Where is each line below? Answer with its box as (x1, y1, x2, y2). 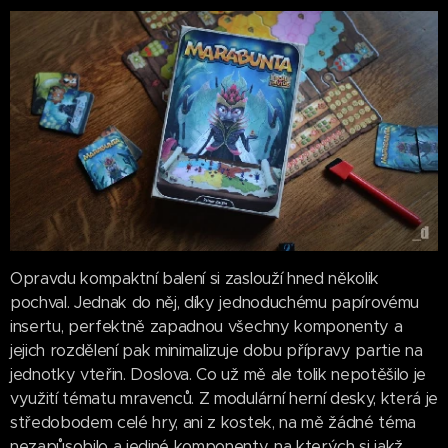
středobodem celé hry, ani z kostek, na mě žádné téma (10, 412, 416, 434)
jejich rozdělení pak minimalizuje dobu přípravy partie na (10, 340, 423, 362)
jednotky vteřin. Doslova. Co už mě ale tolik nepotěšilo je (10, 364, 426, 386)
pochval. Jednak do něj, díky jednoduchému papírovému (10, 292, 419, 314)
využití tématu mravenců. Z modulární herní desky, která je (10, 388, 438, 410)
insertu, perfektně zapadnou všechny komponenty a (10, 316, 403, 338)
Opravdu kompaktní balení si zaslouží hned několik (10, 268, 379, 290)
